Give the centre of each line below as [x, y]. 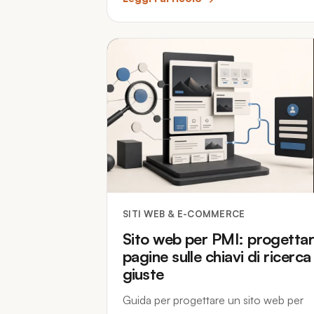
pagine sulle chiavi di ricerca [217, 256]
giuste [143, 274]
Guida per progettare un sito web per [213, 300]
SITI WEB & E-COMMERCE [184, 214]
